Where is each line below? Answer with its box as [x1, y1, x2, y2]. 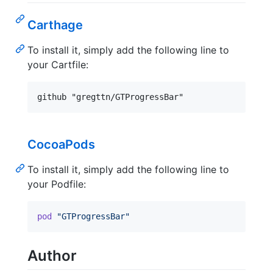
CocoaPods [27, 137, 95, 152]
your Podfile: [27, 178, 86, 190]
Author [27, 247, 77, 264]
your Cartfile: [27, 58, 88, 71]
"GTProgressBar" [57, 211, 130, 221]
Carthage [27, 18, 83, 32]
